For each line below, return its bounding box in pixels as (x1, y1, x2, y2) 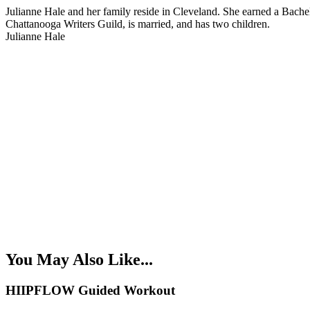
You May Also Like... (6, 250, 153, 269)
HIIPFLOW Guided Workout (6, 283, 175, 298)
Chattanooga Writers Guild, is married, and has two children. (6, 18, 270, 30)
